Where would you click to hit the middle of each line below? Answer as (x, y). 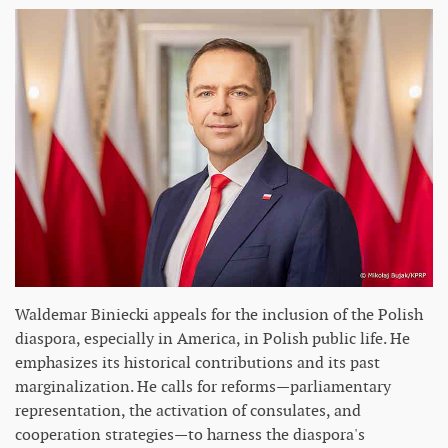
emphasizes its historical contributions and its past (197, 362)
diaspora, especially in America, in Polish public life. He (212, 338)
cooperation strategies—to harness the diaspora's (190, 434)
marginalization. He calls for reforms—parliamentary (203, 386)
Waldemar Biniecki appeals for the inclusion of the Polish (219, 314)
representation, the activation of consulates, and (188, 410)
